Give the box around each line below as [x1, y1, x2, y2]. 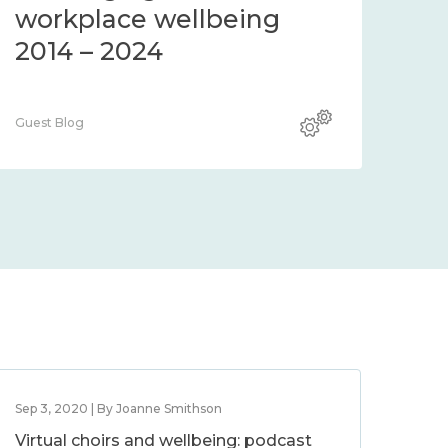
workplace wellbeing [15, 4, 280, 34]
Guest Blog [15, 115, 84, 130]
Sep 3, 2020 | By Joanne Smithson [15, 401, 223, 416]
